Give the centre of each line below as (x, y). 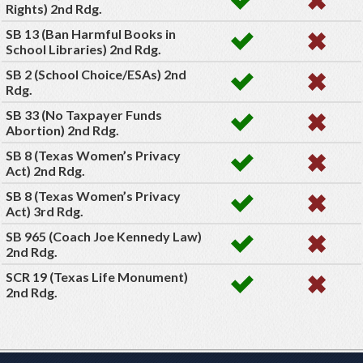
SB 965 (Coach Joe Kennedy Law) (104, 237)
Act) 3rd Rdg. (45, 211)
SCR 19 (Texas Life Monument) (97, 277)
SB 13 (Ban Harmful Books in (91, 34)
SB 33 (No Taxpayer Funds (84, 115)
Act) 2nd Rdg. (45, 171)
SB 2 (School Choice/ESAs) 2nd (96, 75)
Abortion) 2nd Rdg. (62, 130)
